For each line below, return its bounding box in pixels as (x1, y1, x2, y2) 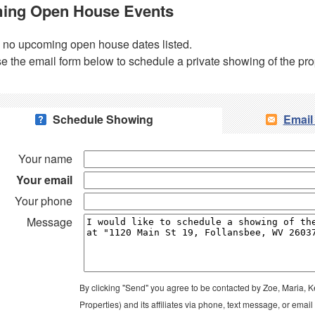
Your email (16, 172, 72, 188)
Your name (18, 150, 72, 167)
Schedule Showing (52, 111, 153, 127)
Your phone (15, 193, 72, 209)
